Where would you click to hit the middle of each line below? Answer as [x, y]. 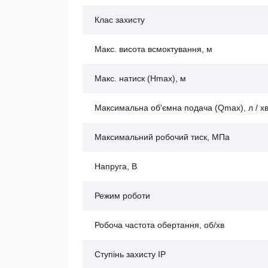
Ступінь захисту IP [130, 255]
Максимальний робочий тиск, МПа [162, 137]
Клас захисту [120, 20]
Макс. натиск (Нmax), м [140, 79]
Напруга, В [116, 167]
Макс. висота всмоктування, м [153, 49]
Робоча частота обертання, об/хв [159, 225]
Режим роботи [122, 196]
